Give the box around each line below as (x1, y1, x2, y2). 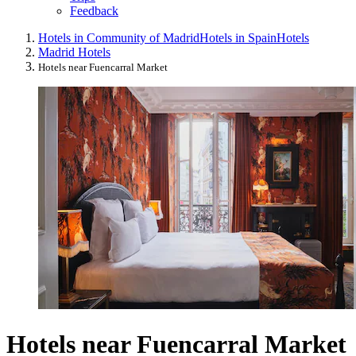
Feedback (70, 4, 118, 18)
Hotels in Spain (199, 31, 277, 45)
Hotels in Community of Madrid (38, 31, 199, 45)
